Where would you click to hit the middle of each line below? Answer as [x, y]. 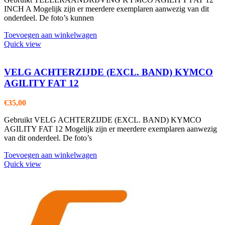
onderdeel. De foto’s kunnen [49, 18]
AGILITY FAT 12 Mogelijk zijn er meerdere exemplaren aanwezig [110, 129]
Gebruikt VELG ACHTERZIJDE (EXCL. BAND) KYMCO [103, 120]
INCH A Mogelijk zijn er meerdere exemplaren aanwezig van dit [106, 9]
